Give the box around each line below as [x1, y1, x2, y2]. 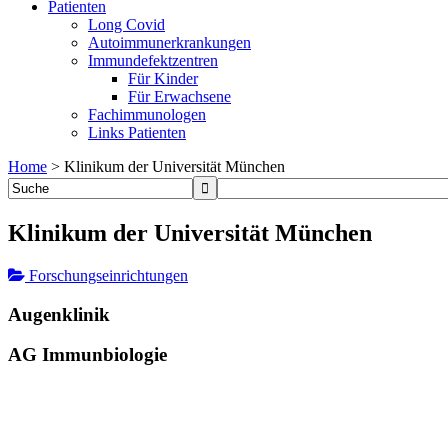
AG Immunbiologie [8, 344, 167, 366]
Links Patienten [88, 124, 186, 141]
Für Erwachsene [128, 88, 231, 105]
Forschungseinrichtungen [25, 266, 188, 284]
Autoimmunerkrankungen [88, 34, 251, 51]
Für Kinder [128, 70, 198, 87]
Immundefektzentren [88, 52, 218, 69]
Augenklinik [8, 303, 110, 325]
